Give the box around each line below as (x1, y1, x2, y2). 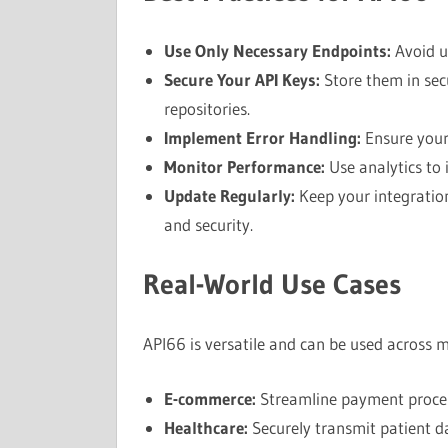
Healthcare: (163, 416, 248, 438)
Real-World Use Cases (142, 266, 401, 301)
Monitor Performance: (163, 156, 325, 177)
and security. (163, 214, 253, 235)
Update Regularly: (163, 185, 295, 206)
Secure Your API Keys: (163, 69, 320, 90)
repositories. (163, 98, 250, 119)
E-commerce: (163, 387, 256, 409)
